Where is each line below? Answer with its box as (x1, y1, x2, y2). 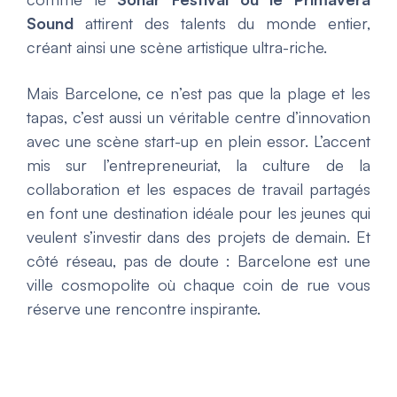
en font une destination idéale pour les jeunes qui (27, 202, 370, 222)
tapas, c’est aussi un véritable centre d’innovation (27, 106, 370, 127)
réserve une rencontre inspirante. (27, 298, 261, 318)
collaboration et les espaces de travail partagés (27, 178, 370, 198)
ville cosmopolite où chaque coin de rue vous (27, 274, 370, 294)
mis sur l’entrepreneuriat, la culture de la (27, 154, 370, 175)
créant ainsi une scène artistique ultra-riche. (27, 36, 327, 57)
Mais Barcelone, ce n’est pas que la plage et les (27, 82, 370, 103)
